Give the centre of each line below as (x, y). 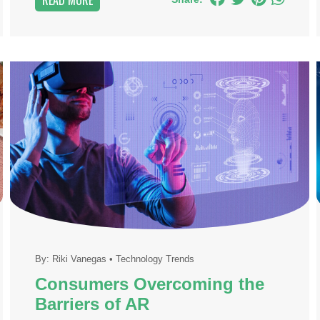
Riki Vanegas (79, 259)
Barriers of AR (92, 304)
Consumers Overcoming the (149, 284)
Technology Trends (155, 259)
